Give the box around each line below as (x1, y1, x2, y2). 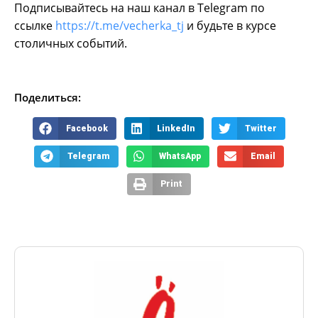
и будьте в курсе (184, 18, 276, 34)
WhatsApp (159, 150, 202, 161)
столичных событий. (14, 35, 127, 52)
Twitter (245, 123, 278, 133)
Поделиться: (14, 90, 81, 105)
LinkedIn (157, 123, 196, 133)
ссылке (14, 18, 55, 34)
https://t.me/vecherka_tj (55, 18, 184, 34)
